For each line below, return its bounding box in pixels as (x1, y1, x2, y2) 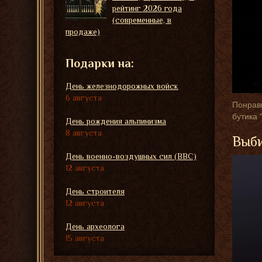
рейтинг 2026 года (112, 4, 182, 13)
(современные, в (112, 15, 171, 25)
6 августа (65, 93, 102, 102)
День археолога (65, 222, 125, 231)
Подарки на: (65, 57, 134, 70)
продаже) (65, 27, 100, 36)
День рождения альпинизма (65, 116, 166, 126)
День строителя (65, 187, 125, 196)
